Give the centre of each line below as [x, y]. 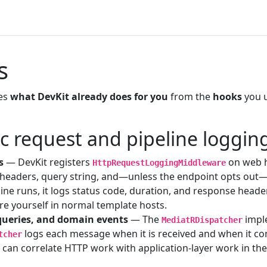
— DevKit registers [48, 162]
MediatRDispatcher [202, 220]
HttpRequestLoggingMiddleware [159, 162]
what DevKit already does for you [89, 96]
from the [190, 96]
